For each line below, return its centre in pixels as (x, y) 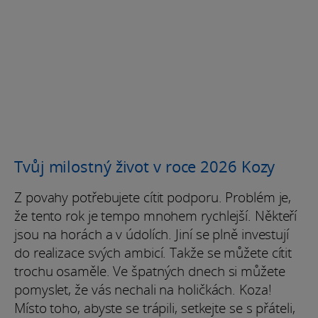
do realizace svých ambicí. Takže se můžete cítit (153, 252)
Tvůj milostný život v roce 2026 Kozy (145, 166)
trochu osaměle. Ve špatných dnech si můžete (150, 271)
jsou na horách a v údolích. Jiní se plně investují (152, 234)
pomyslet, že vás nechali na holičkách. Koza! (143, 289)
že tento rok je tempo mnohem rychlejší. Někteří (156, 215)
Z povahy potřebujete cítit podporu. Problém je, (153, 197)
